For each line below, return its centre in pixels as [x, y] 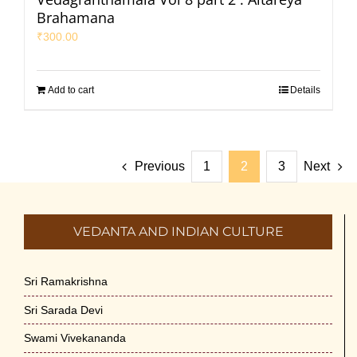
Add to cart [71, 90]
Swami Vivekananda [75, 338]
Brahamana [76, 17]
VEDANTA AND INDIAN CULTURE [178, 231]
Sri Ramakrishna [66, 281]
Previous [160, 166]
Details [305, 90]
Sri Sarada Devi [63, 310]
